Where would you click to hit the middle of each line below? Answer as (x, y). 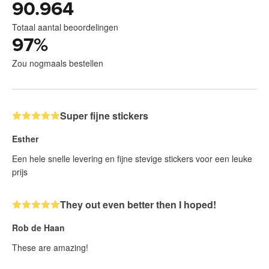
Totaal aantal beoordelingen (65, 27)
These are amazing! (50, 248)
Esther (25, 139)
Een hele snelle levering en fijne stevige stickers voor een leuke (132, 159)
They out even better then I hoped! (138, 205)
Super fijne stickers (104, 116)
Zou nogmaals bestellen (58, 63)
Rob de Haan (38, 228)
